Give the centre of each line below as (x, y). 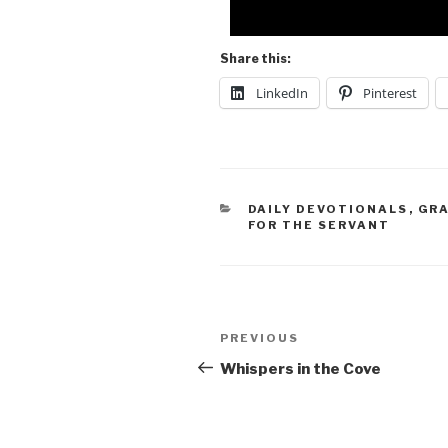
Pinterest (390, 92)
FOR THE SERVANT (319, 224)
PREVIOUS (259, 337)
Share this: (255, 58)
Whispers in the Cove (300, 368)
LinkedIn (282, 92)
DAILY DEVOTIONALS (328, 208)
